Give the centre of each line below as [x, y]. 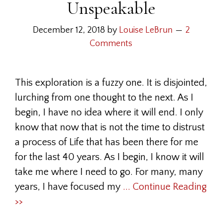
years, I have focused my [69, 187]
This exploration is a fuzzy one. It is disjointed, [111, 83]
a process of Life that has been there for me [107, 142]
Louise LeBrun [145, 30]
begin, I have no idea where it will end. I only [109, 112]
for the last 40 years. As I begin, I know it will [110, 157]
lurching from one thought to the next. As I [104, 98]
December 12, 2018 [69, 30]
